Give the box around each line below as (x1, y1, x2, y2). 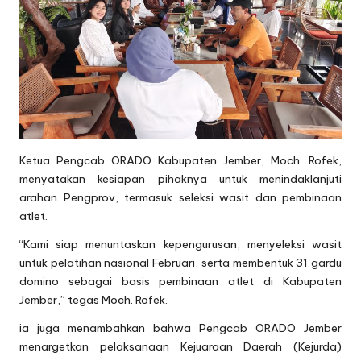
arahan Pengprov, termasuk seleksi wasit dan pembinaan (19, 190, 342, 205)
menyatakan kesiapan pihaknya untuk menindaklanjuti (19, 172, 342, 187)
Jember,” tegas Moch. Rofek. (19, 293, 168, 308)
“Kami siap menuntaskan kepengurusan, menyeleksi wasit (19, 237, 342, 252)
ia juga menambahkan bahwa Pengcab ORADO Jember (19, 321, 342, 336)
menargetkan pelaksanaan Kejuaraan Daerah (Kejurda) (19, 339, 342, 355)
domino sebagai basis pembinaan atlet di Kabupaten (19, 274, 342, 289)
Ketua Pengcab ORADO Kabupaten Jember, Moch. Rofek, (19, 153, 342, 168)
